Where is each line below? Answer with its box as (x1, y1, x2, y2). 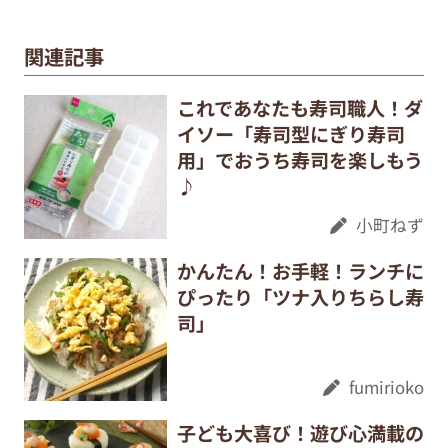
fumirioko (349, 375, 425, 400)
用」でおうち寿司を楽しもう (176, 146, 423, 175)
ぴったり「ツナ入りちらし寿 (176, 282, 424, 311)
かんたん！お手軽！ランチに (176, 256, 424, 285)
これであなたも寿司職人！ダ (176, 94, 423, 123)
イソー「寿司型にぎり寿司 (176, 120, 405, 149)
